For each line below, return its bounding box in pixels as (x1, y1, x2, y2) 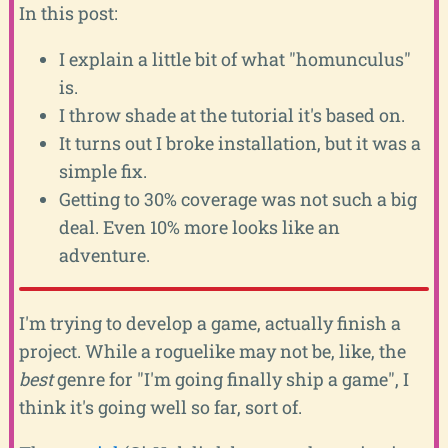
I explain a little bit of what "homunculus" (58, 46, 411, 71)
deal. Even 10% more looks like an (58, 214, 340, 239)
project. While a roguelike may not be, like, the (18, 339, 406, 364)
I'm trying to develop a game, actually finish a (18, 311, 401, 336)
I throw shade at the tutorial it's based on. (58, 102, 405, 127)
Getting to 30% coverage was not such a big (58, 186, 417, 211)
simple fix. (58, 158, 147, 183)
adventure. (58, 242, 150, 267)
